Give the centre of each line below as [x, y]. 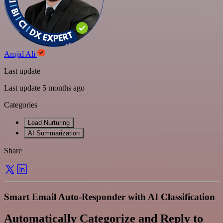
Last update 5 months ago [44, 88]
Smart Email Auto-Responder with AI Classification [110, 197]
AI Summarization [54, 133]
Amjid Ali [21, 54]
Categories [21, 105]
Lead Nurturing [49, 122]
